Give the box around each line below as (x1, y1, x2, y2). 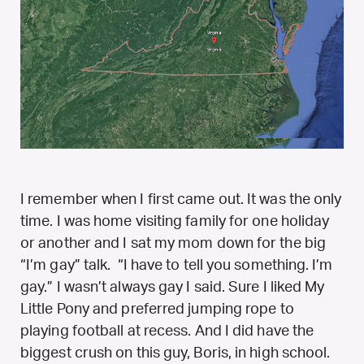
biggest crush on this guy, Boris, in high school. (20, 345, 331, 361)
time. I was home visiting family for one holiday (20, 214, 330, 229)
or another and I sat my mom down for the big (20, 236, 326, 251)
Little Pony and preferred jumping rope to (20, 301, 294, 317)
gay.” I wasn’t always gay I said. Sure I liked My (20, 279, 325, 295)
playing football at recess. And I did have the (20, 323, 314, 339)
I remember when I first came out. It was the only (20, 192, 342, 207)
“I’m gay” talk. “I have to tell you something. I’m (20, 258, 333, 273)
